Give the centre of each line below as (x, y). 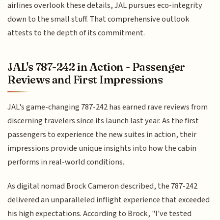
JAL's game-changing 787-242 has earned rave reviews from (108, 107)
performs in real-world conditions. (66, 162)
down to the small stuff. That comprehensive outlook (99, 19)
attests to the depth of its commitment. (76, 33)
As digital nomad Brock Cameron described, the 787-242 (103, 186)
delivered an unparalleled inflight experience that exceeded (109, 200)
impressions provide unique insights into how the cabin (102, 149)
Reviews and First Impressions (85, 80)
